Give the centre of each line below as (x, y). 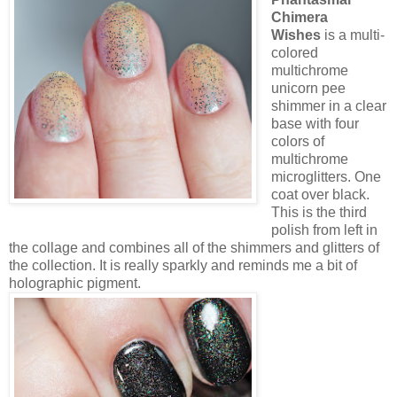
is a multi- (352, 35)
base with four (315, 124)
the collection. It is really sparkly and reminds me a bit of (183, 266)
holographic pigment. (75, 284)
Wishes (296, 35)
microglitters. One (326, 177)
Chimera (299, 18)
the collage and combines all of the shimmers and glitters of (194, 248)
